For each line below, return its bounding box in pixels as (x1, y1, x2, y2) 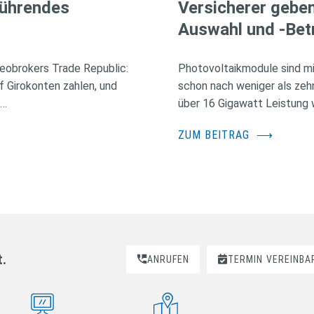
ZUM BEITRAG (177, 128, 253, 142)
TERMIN (227, 253, 263, 265)
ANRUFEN (146, 253, 189, 265)
